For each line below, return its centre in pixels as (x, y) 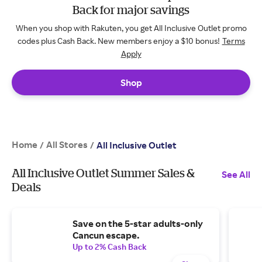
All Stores (67, 144)
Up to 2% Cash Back (110, 247)
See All (236, 174)
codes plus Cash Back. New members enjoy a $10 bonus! (118, 41)
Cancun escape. (106, 235)
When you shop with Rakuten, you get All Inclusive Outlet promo (131, 28)
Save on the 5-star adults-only (138, 223)
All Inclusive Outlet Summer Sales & (103, 173)
